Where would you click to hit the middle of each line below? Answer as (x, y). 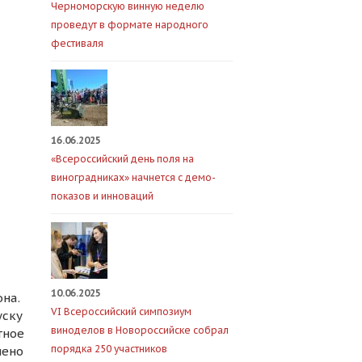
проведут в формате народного (129, 25)
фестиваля (77, 43)
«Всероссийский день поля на (122, 159)
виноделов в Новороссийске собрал (139, 330)
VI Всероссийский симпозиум (121, 311)
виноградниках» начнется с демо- (133, 177)
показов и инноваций (102, 196)
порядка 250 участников (109, 349)
